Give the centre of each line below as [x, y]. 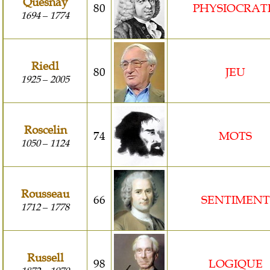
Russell [45, 258]
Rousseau [45, 194]
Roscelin [45, 130]
